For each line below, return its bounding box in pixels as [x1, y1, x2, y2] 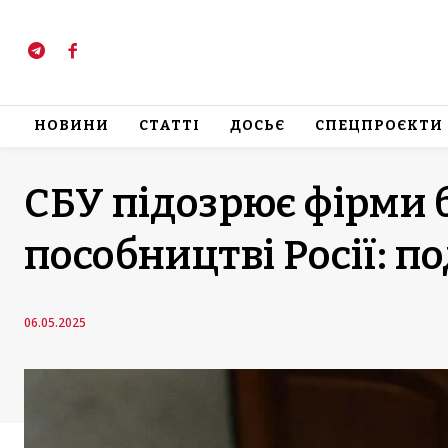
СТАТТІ [139, 117, 200, 135]
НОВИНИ [34, 117, 109, 135]
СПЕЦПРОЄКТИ [315, 117, 443, 135]
